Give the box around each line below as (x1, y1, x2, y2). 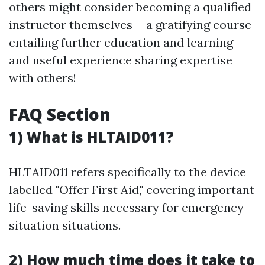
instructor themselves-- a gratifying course (9, 17, 251, 32)
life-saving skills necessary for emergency (9, 200, 244, 215)
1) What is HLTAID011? (9, 127, 174, 147)
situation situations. (9, 218, 121, 232)
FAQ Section (9, 103, 111, 125)
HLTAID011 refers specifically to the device (9, 164, 246, 179)
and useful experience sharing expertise (9, 53, 232, 67)
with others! (9, 70, 76, 85)
